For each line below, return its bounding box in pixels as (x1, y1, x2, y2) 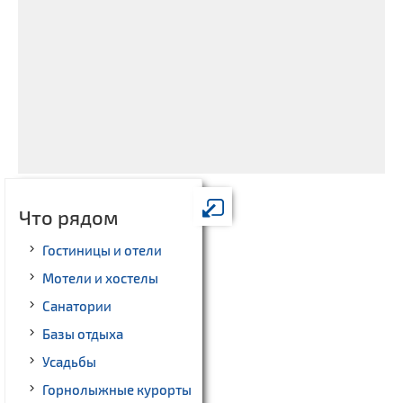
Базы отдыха (42, 326, 123, 343)
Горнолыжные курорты (42, 381, 192, 399)
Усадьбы (42, 354, 96, 371)
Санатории (42, 298, 112, 315)
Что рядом (19, 205, 119, 229)
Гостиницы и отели (42, 242, 162, 259)
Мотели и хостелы (42, 270, 158, 287)
